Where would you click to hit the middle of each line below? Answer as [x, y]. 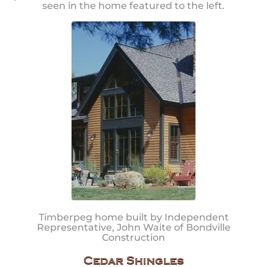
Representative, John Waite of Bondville [133, 228]
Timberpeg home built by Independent [133, 218]
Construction [133, 238]
